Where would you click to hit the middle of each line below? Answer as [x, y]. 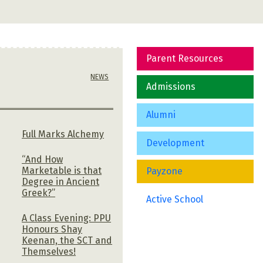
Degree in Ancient [61, 181]
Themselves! [49, 251]
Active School [175, 199]
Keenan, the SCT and [67, 240]
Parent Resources [185, 58]
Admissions [171, 87]
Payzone [165, 171]
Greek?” [39, 193]
